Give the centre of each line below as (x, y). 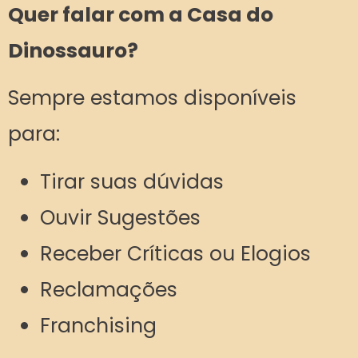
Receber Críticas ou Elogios (175, 253)
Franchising (98, 325)
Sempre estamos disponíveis (152, 98)
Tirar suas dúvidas (132, 181)
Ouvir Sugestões (120, 217)
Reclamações (109, 289)
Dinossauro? (73, 51)
